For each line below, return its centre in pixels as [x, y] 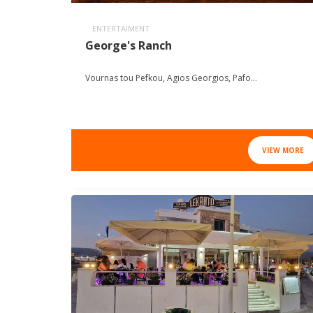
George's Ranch [129, 46]
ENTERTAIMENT [121, 29]
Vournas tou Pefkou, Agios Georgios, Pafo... [171, 78]
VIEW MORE [283, 151]
